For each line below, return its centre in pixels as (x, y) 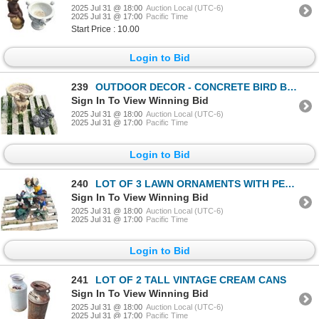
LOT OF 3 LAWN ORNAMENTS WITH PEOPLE (190, 183)
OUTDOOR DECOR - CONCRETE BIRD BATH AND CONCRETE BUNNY (191, 87)
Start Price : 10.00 (105, 30)
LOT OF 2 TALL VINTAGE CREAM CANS (191, 280)
